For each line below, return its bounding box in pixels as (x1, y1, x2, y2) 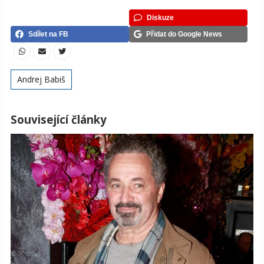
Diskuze (147, 13, 174, 22)
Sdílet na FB (28, 29, 68, 38)
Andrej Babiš (17, 73, 65, 85)
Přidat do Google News (146, 29, 222, 38)
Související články (11, 111, 107, 127)
